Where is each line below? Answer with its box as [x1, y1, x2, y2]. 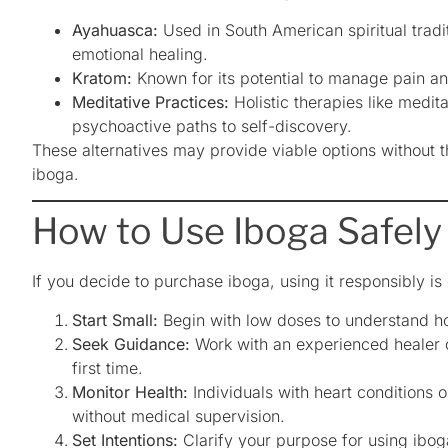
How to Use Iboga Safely [32, 209, 442, 254]
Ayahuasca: [72, 19, 158, 40]
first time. [72, 357, 143, 378]
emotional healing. [72, 43, 208, 64]
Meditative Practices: [72, 91, 229, 112]
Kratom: [72, 67, 132, 88]
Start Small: [72, 309, 158, 330]
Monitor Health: [72, 381, 188, 402]
